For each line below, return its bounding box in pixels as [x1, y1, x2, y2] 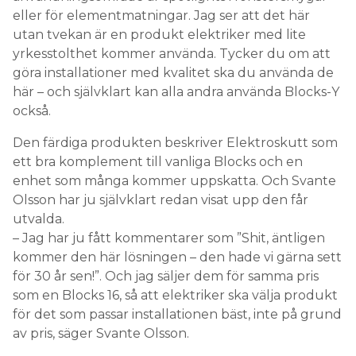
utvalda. [13, 211, 64, 227]
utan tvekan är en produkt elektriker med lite [13, 27, 306, 43]
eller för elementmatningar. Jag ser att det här [13, 8, 310, 24]
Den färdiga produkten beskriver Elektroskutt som [13, 135, 338, 151]
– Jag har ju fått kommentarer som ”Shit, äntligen [13, 230, 325, 246]
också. [13, 103, 51, 119]
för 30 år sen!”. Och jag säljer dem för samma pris [13, 269, 319, 284]
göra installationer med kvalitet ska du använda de [13, 65, 334, 81]
